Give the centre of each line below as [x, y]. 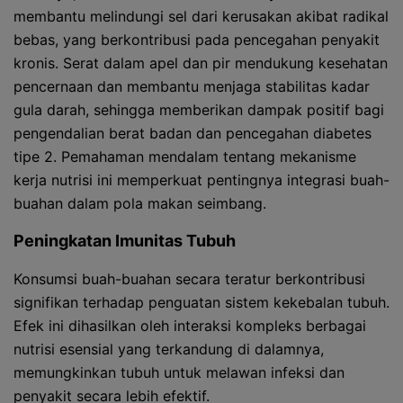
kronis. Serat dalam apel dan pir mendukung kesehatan [201, 63]
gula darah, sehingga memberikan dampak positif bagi [199, 110]
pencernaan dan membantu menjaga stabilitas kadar [192, 86]
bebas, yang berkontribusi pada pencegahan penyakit [197, 40]
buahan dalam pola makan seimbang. [140, 203]
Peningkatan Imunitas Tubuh [125, 241]
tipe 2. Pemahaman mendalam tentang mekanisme [185, 157]
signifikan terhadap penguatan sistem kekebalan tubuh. [201, 302]
